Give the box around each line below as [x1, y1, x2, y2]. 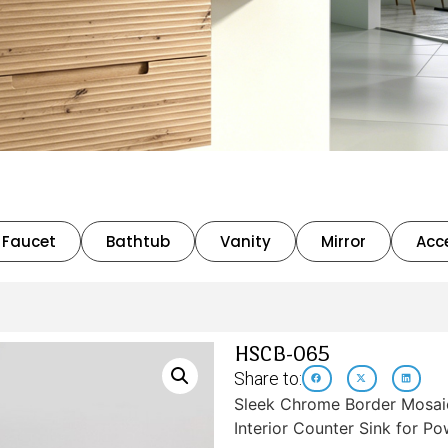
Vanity [220, 230, 271, 252]
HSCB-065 [234, 340, 330, 366]
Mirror [321, 230, 366, 252]
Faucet [2, 230, 56, 252]
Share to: [234, 367, 302, 389]
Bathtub [106, 230, 170, 252]
